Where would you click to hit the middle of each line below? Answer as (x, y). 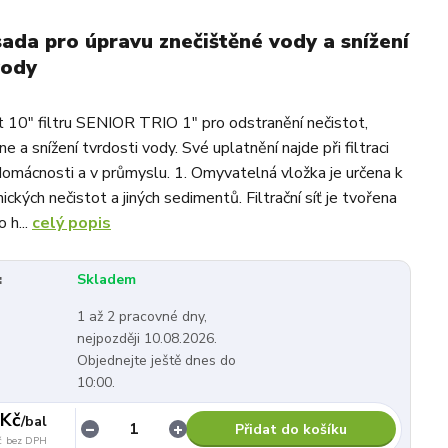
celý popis (71, 222)
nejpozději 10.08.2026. (147, 338)
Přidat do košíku (291, 430)
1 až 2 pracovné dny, (142, 316)
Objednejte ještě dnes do (156, 360)
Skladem (106, 279)
